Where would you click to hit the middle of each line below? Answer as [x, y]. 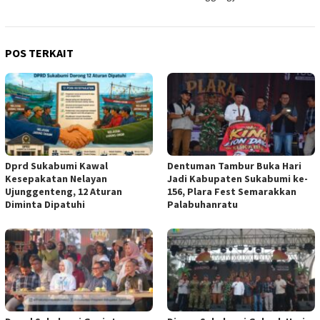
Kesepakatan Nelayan [56, 179]
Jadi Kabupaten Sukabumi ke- [237, 179]
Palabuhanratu [202, 205]
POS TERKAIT [39, 53]
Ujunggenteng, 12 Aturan [64, 192]
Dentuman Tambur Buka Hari [234, 166]
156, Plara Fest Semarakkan [232, 192]
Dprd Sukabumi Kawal [56, 166]
